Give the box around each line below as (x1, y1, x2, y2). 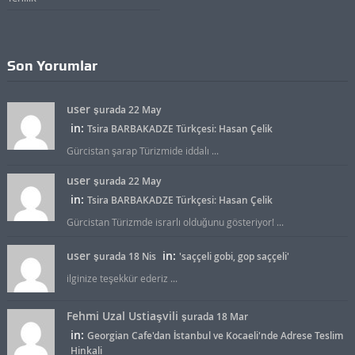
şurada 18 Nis (93, 250, 158, 264)
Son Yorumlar (6, 57, 97, 74)
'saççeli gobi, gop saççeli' (178, 250, 289, 264)
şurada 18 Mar (181, 310, 248, 324)
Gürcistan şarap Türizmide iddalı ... (66, 144, 219, 158)
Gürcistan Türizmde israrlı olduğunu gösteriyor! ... (66, 216, 284, 229)
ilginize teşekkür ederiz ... (66, 272, 177, 285)
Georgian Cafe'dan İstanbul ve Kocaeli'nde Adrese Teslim (86, 329, 343, 343)
